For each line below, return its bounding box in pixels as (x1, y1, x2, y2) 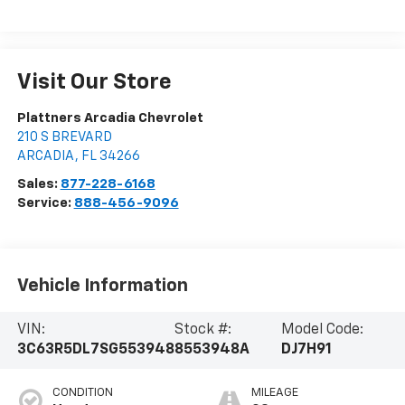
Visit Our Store (16, 71, 172, 94)
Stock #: (174, 323, 231, 338)
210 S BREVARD (16, 130, 112, 145)
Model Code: (280, 323, 363, 338)
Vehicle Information (16, 276, 188, 295)
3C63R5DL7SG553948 (16, 343, 174, 358)
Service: (16, 196, 74, 211)
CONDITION (52, 387, 113, 400)
